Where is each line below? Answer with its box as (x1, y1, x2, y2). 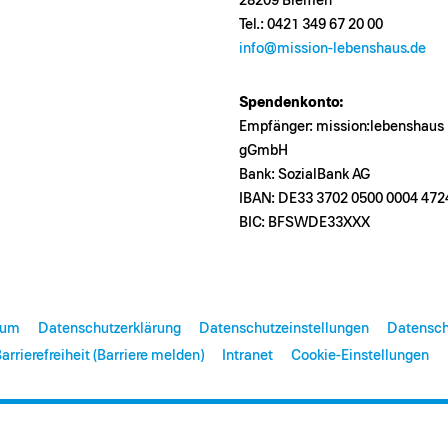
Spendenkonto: (239, 95, 343, 111)
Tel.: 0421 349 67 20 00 (239, 17, 383, 33)
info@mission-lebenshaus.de (239, 41, 426, 57)
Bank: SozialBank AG (239, 167, 370, 183)
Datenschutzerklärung (38, 321, 181, 337)
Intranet (222, 348, 273, 364)
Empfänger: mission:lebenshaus (239, 119, 444, 135)
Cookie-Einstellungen (291, 348, 429, 364)
